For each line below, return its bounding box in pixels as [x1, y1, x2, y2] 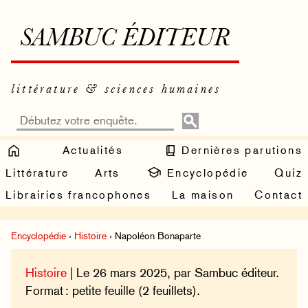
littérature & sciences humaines [11, 83, 221, 96]
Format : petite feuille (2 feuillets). [25, 283, 201, 298]
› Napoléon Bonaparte [107, 230, 201, 242]
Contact [254, 188, 302, 202]
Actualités [63, 143, 123, 157]
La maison [171, 188, 234, 202]
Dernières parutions [177, 143, 302, 157]
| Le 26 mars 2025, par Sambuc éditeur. [67, 265, 280, 280]
